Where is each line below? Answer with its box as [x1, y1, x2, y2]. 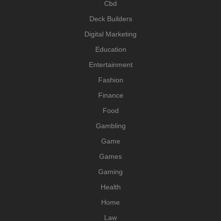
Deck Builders [89, 14, 132, 23]
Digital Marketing [84, 30, 137, 38]
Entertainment [88, 60, 133, 69]
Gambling [95, 121, 126, 130]
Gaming [98, 167, 123, 176]
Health [100, 183, 121, 191]
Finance [98, 91, 123, 99]
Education [95, 45, 126, 53]
